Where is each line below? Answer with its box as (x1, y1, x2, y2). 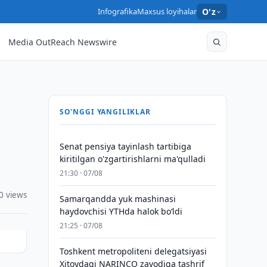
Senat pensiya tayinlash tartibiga (59, 141, 191, 152)
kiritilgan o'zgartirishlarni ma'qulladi (59, 153, 206, 164)
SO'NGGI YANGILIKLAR (59, 107, 151, 117)
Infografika (97, 6, 137, 17)
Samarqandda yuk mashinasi (59, 193, 176, 204)
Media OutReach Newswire (8, 36, 117, 48)
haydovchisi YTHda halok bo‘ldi (59, 206, 182, 217)
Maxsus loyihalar (136, 6, 197, 17)
